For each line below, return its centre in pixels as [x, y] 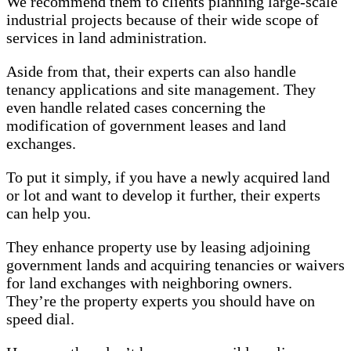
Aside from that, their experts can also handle [151, 72]
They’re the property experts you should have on [161, 301]
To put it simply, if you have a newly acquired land [168, 177]
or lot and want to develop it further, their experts [163, 195]
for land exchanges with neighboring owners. [149, 283]
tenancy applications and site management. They [161, 90]
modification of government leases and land [146, 126]
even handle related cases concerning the [136, 108]
